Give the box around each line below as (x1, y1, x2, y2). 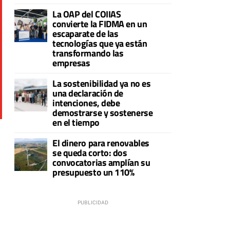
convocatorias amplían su (52, 156, 150, 169)
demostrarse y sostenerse (52, 106, 153, 120)
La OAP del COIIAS (52, 7, 121, 21)
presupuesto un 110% (52, 165, 135, 179)
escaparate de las (52, 27, 119, 41)
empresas (52, 56, 90, 70)
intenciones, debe (52, 96, 120, 110)
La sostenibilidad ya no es (52, 76, 151, 90)
